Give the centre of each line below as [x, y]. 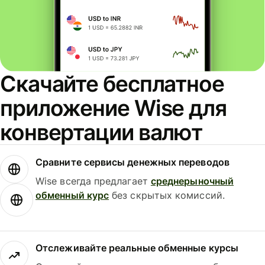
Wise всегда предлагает [93, 181]
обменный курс [72, 195]
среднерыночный [192, 181]
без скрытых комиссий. [167, 195]
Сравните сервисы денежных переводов [132, 162]
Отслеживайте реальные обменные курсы [137, 248]
